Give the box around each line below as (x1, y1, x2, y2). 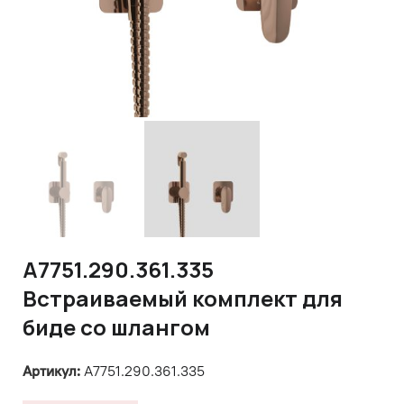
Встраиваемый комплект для (23, 282, 343, 313)
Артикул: (23, 361, 84, 380)
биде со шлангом (23, 311, 210, 342)
